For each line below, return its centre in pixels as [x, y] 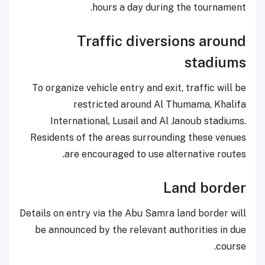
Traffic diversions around [161, 41]
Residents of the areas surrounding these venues [138, 138]
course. [231, 247]
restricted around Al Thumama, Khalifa [160, 105]
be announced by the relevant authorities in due [140, 230]
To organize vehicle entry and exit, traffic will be [139, 88]
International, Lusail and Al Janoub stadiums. [148, 121]
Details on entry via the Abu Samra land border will [133, 214]
